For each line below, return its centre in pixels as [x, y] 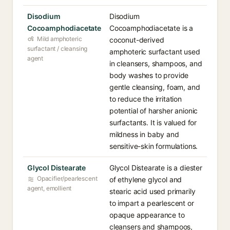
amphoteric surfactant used [155, 52]
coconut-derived [137, 40]
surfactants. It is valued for [153, 122]
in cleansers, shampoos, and [156, 63]
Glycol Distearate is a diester [156, 168]
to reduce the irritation [146, 99]
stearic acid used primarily [152, 191]
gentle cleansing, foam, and [155, 87]
